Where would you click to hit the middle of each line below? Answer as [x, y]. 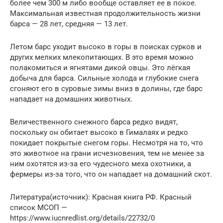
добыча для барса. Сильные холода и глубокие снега [104, 78]
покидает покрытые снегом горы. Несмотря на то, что [107, 143]
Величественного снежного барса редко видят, [94, 122]
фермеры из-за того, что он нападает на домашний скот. [111, 174]
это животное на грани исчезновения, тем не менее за [107, 153]
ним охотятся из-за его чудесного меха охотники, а [101, 164]
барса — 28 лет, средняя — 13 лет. [69, 24]
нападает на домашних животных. [71, 99]
